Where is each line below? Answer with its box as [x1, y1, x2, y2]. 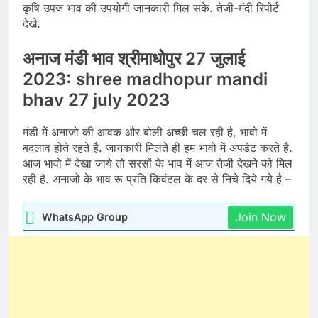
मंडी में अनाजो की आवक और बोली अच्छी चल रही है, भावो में [23, 125, 267, 140]
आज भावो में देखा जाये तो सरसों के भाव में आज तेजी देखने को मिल [23, 156, 292, 171]
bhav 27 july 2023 [23, 89, 170, 111]
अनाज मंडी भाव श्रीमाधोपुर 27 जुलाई [23, 48, 245, 70]
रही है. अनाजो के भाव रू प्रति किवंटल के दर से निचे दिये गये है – [23, 172, 291, 187]
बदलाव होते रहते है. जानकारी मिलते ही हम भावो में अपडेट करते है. [23, 141, 292, 155]
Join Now [235, 210, 286, 225]
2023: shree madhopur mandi [23, 69, 268, 90]
